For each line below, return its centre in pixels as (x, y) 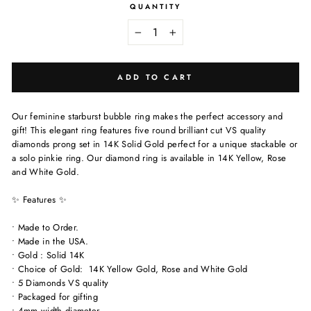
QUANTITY (155, 7)
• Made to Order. (47, 228)
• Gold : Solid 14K (48, 255)
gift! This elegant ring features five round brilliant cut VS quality (139, 131)
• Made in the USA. (50, 242)
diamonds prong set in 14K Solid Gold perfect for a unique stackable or (155, 144)
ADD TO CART (155, 77)
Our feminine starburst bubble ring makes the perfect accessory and (148, 117)
